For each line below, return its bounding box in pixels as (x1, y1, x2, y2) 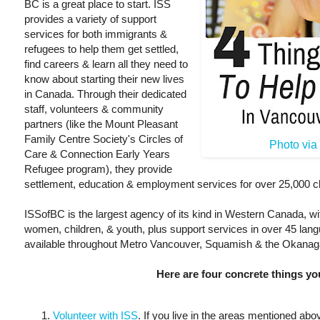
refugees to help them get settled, (24, 43, 179, 56)
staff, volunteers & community (24, 103, 164, 116)
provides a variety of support (24, 13, 156, 26)
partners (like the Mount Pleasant (24, 118, 178, 131)
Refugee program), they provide (24, 163, 172, 176)
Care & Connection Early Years (24, 148, 170, 161)
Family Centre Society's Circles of (24, 133, 183, 146)
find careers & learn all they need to (24, 58, 188, 71)
